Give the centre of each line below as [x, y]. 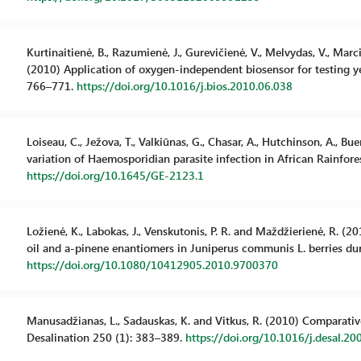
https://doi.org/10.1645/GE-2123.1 [115, 175]
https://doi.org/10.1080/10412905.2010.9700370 [152, 265]
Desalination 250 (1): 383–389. [106, 337]
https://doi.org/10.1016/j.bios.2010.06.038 [184, 86]
